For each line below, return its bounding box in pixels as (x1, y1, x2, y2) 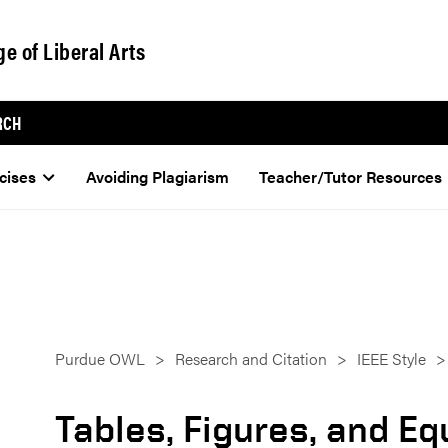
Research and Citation (175, 347, 327, 371)
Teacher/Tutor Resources (259, 165, 443, 189)
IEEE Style (357, 347, 426, 371)
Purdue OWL (55, 347, 145, 371)
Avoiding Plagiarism (85, 165, 229, 189)
